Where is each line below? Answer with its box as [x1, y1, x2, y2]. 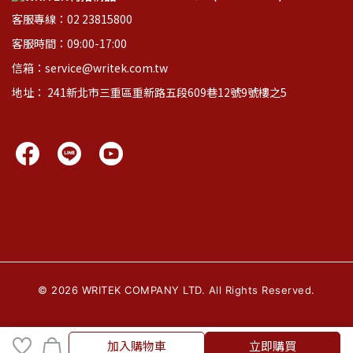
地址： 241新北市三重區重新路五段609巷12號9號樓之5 [12, 84, 287, 100]
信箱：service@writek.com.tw [12, 60, 168, 76]
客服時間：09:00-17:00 [12, 35, 127, 51]
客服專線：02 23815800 [12, 11, 132, 27]
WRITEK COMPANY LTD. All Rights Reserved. [78, 284, 315, 296]
